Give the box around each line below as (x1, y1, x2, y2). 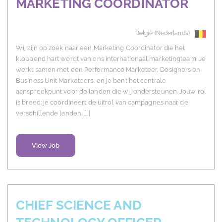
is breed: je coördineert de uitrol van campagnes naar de (16, 99, 188, 107)
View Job (31, 142, 60, 150)
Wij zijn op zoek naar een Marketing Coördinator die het (16, 44, 185, 52)
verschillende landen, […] (16, 110, 91, 117)
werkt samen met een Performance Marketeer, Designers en (16, 66, 201, 74)
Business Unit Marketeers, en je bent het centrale (16, 77, 166, 85)
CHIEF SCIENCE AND (16, 198, 142, 213)
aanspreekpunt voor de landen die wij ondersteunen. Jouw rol (16, 88, 206, 96)
